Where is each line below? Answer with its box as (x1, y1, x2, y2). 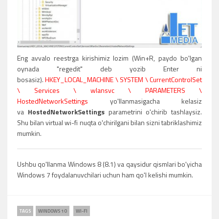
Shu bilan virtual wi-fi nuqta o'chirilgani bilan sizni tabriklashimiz (17, 117, 202, 128)
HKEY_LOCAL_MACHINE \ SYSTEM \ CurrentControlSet (45, 74, 202, 85)
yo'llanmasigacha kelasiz (88, 95, 202, 106)
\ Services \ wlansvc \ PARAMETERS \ (17, 85, 202, 95)
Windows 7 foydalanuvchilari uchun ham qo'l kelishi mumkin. (17, 169, 193, 180)
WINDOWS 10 (38, 207, 67, 215)
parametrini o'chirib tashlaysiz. (104, 106, 202, 117)
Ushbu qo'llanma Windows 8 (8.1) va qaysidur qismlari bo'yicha (17, 158, 202, 169)
